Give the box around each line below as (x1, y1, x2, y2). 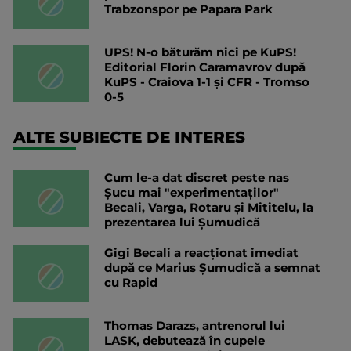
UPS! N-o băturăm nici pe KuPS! (104, 45, 296, 60)
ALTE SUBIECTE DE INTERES (13, 128, 245, 147)
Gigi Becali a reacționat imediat (104, 245, 299, 261)
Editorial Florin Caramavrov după (104, 60, 306, 75)
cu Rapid (104, 275, 157, 291)
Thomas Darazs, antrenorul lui (104, 318, 285, 334)
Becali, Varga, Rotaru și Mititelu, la (104, 200, 313, 215)
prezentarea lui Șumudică (104, 215, 260, 230)
